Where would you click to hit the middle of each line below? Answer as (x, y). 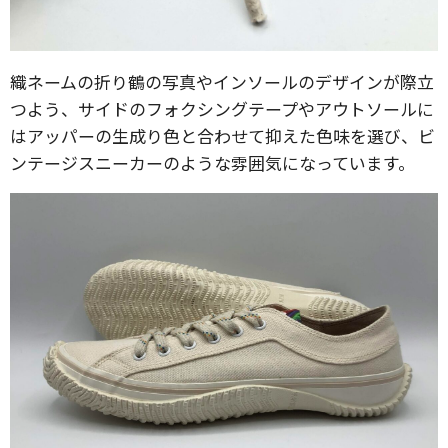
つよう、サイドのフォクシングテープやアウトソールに (222, 108)
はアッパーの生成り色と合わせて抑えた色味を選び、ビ (222, 135)
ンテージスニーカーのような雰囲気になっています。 (212, 162)
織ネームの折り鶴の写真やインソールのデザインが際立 (222, 81)
